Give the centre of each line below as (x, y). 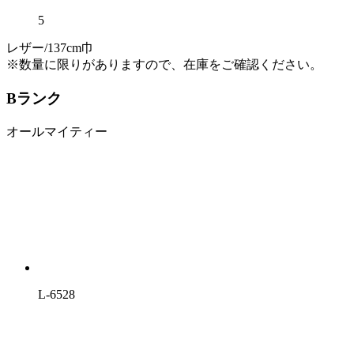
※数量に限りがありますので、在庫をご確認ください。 (164, 65)
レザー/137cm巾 (50, 48)
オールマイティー (57, 131)
